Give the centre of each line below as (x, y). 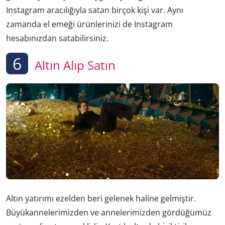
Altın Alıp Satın (74, 65)
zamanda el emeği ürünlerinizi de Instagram (89, 24)
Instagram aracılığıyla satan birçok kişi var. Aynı (95, 10)
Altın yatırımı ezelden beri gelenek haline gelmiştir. (101, 198)
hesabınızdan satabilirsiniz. (57, 38)
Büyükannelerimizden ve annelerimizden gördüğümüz (109, 212)
